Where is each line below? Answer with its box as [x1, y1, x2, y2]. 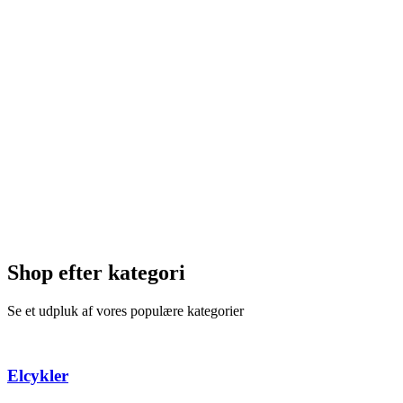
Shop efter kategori [7, 260, 185, 284]
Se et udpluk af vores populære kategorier [7, 302, 244, 318]
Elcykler [7, 366, 68, 386]
